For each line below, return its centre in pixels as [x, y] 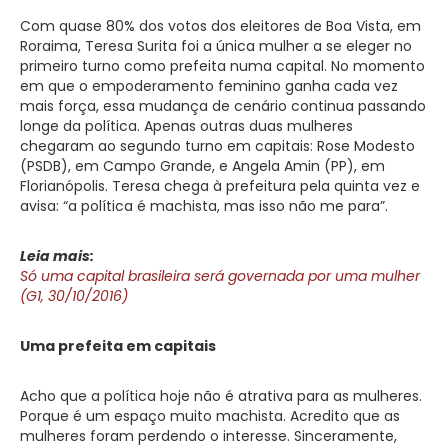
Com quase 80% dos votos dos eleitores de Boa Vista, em [220, 25]
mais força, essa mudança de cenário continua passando [223, 105]
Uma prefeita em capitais [118, 345]
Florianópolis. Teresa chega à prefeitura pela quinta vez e [220, 185]
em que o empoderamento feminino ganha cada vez [209, 85]
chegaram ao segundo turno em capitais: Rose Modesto [217, 145]
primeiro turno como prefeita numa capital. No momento [222, 65]
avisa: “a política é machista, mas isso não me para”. [204, 205]
